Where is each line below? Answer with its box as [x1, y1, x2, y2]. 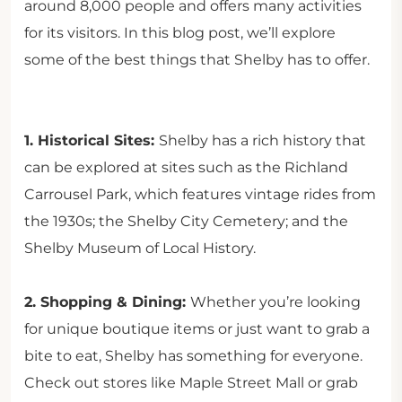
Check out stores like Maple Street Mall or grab [24, 374, 358, 391]
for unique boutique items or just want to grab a [24, 320, 370, 337]
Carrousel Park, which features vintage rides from [24, 186, 376, 203]
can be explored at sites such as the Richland [24, 159, 348, 176]
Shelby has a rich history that [159, 132, 366, 149]
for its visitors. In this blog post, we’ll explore [24, 24, 336, 41]
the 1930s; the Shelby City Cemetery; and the [24, 213, 348, 230]
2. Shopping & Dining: [24, 293, 190, 310]
